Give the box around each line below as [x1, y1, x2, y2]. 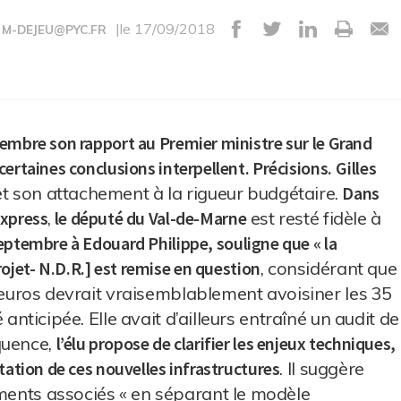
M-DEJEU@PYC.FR [2, 22, 107, 37]
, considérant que [260, 257, 397, 279]
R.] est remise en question [70, 257, 260, 279]
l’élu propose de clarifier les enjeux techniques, [55, 332, 396, 354]
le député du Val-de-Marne [51, 207, 247, 229]
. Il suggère [279, 357, 364, 380]
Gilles [336, 157, 377, 179]
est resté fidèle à [246, 207, 381, 229]
